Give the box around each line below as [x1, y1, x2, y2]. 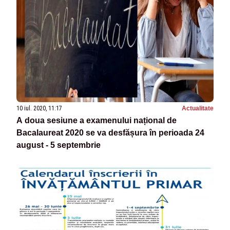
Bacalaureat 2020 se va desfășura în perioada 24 [16, 128, 204, 138]
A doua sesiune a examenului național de [16, 116, 177, 125]
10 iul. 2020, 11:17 [16, 105, 62, 112]
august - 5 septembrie [16, 141, 101, 150]
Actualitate [182, 105, 214, 112]
